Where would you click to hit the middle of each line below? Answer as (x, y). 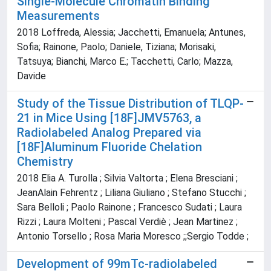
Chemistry (45, 162)
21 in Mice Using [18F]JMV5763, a (109, 118)
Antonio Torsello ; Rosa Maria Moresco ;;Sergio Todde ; (133, 237)
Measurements (58, 16)
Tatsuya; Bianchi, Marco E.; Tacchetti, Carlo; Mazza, (125, 62)
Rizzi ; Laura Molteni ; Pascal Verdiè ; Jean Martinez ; (127, 222)
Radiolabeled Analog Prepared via (109, 133)
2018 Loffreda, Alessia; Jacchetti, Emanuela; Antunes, (131, 33)
